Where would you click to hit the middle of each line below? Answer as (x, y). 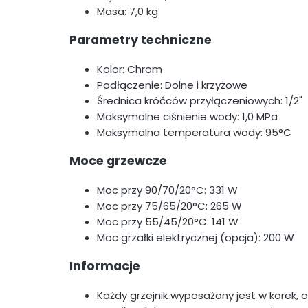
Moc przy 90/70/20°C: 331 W (167, 190)
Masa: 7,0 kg (128, 11)
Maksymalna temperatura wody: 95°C (194, 132)
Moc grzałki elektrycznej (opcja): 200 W (196, 237)
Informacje (105, 266)
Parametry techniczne (141, 40)
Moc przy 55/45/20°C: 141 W (168, 221)
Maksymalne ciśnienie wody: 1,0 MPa (187, 116)
